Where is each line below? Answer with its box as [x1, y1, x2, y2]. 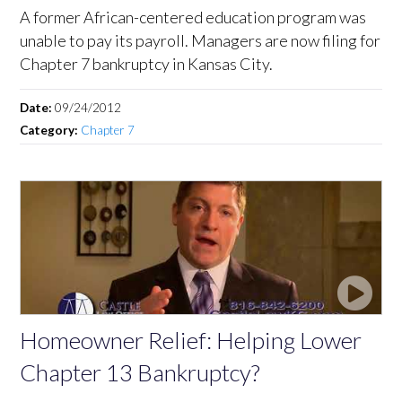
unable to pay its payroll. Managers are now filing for [20, 30, 381, 50]
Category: [20, 122, 82, 137]
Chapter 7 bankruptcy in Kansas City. [20, 53, 274, 74]
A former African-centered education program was [20, 6, 367, 27]
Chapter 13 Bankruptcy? [20, 357, 261, 387]
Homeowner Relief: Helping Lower [20, 325, 363, 354]
